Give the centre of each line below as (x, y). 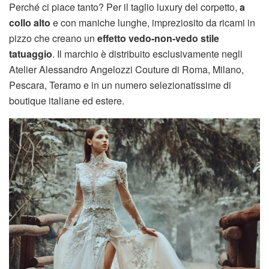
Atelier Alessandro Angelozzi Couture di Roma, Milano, (126, 69)
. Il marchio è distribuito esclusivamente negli (147, 53)
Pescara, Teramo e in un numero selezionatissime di (120, 85)
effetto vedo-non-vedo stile (157, 38)
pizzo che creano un (52, 38)
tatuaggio (31, 53)
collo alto (30, 22)
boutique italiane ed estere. (67, 100)
